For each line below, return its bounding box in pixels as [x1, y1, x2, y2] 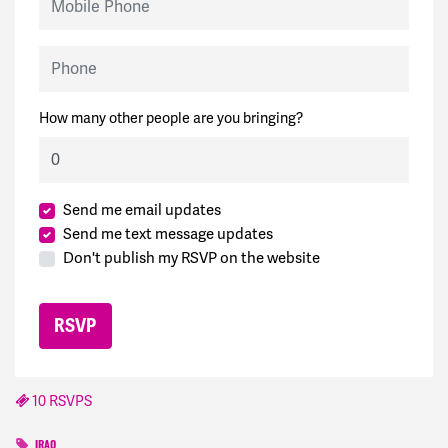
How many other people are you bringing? [39, 109, 303, 127]
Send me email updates [63, 200, 221, 219]
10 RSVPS [29, 392, 92, 410]
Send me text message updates [63, 224, 273, 243]
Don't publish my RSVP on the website [63, 248, 320, 267]
